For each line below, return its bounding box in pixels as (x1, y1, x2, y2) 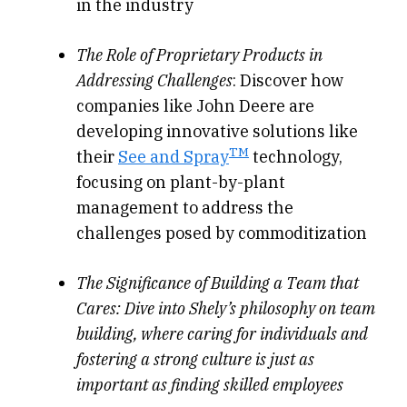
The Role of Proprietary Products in (76, 45, 323, 66)
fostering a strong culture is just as (76, 349, 314, 371)
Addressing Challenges (76, 70, 233, 92)
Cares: (76, 298, 121, 320)
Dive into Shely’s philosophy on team (121, 298, 375, 320)
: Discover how (233, 70, 343, 92)
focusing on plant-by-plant (76, 172, 285, 194)
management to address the (76, 197, 293, 219)
